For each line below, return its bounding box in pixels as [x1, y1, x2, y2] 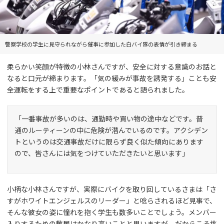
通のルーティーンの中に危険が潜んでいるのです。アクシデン [14, 124, 208, 135]
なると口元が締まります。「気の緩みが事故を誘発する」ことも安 [7, 72, 216, 83]
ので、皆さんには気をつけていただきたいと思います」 [14, 147, 189, 158]
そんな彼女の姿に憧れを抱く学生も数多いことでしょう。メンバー [7, 206, 216, 217]
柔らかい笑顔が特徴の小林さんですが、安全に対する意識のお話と [7, 61, 216, 71]
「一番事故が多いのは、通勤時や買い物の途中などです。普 [14, 113, 203, 123]
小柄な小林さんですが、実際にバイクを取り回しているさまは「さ [7, 183, 216, 194]
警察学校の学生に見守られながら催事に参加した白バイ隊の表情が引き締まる [5, 39, 197, 48]
